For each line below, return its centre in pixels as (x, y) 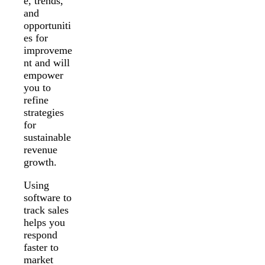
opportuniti (47, 25)
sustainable (47, 137)
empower (43, 75)
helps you (44, 222)
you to (37, 87)
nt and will (47, 62)
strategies (44, 112)
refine (36, 100)
